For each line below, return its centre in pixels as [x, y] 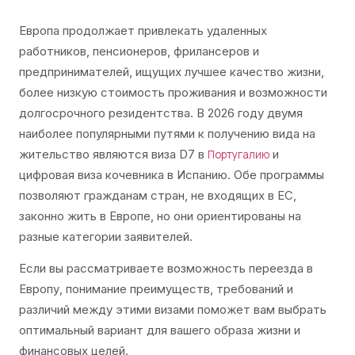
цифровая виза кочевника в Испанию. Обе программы [172, 175]
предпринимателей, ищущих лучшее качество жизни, [172, 72]
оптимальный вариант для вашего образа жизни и [160, 330]
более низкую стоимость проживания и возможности [173, 92]
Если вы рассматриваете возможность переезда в [166, 269]
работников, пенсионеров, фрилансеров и [139, 51]
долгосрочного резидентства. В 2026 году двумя [161, 113]
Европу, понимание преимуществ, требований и [156, 289]
